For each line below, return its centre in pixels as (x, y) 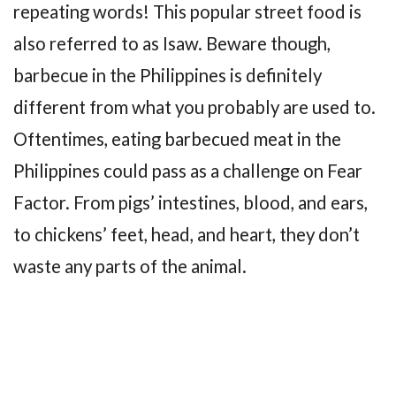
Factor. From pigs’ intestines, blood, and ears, (190, 202)
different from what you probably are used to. (194, 107)
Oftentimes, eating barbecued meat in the (177, 138)
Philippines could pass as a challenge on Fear (188, 170)
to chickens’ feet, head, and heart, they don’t (187, 234)
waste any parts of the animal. (130, 266)
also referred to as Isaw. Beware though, (172, 43)
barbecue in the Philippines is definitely (168, 75)
